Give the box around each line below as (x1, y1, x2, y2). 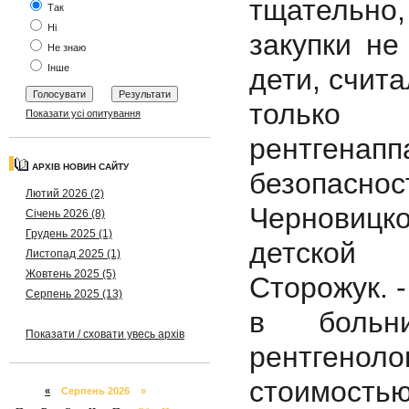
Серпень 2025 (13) (26, 288, 122, 300)
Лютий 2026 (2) (26, 187, 104, 200)
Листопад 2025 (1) (26, 247, 121, 260)
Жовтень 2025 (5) (26, 267, 116, 280)
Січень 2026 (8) (26, 207, 105, 220)
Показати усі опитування (26, 108, 141, 119)
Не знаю (45, 42, 86, 53)
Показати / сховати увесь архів (26, 328, 184, 341)
